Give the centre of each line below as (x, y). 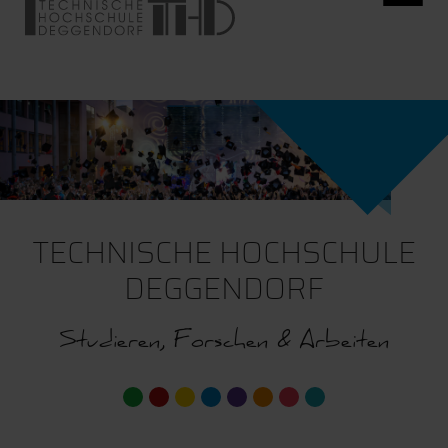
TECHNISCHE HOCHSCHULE (224, 252)
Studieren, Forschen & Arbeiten (224, 344)
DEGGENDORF (224, 288)
